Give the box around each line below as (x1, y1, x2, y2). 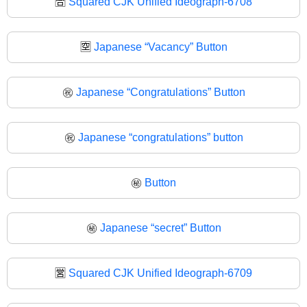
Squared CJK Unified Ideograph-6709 (69, 267, 252, 279)
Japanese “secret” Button (99, 221, 221, 234)
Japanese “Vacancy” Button (93, 40, 228, 53)
